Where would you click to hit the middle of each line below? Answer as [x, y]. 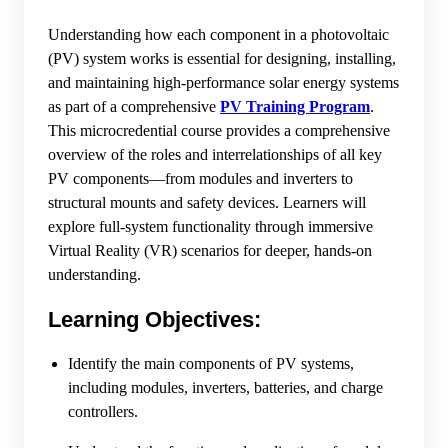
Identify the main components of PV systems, [211, 364]
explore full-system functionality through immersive [210, 227]
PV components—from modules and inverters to [200, 179]
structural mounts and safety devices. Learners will [207, 203]
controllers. [103, 412]
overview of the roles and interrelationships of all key [215, 155]
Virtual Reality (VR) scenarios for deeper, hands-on [210, 251]
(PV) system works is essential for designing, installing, [222, 59]
